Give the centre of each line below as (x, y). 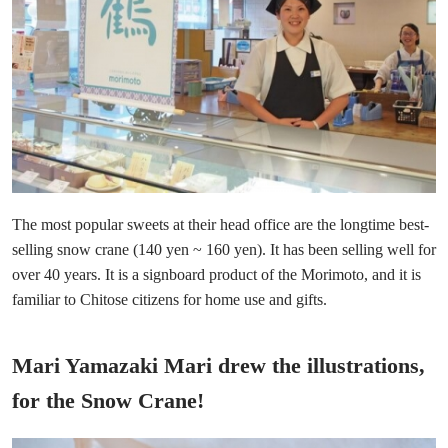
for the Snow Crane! (108, 401)
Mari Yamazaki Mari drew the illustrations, (218, 366)
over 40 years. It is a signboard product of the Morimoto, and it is (216, 275)
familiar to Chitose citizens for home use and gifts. (169, 300)
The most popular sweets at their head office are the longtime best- (220, 225)
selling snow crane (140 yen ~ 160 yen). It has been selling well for (224, 250)
